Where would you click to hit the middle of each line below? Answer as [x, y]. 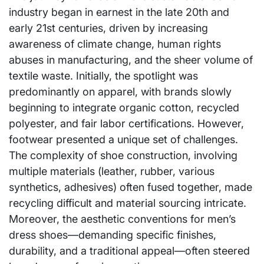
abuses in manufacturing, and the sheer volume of [131, 60]
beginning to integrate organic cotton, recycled [124, 107]
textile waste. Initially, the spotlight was [103, 75]
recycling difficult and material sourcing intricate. [128, 203]
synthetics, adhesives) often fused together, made [131, 187]
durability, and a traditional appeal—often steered [129, 250]
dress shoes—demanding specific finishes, [113, 235]
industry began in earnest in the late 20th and [119, 12]
